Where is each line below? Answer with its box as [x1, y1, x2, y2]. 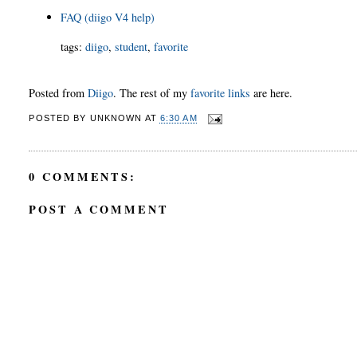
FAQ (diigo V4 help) [61, 10, 155, 25]
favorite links [190, 84, 251, 100]
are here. [250, 84, 293, 100]
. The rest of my [113, 84, 191, 100]
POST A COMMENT [29, 201, 169, 218]
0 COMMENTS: [29, 167, 136, 185]
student [115, 38, 148, 54]
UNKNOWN [89, 113, 143, 124]
